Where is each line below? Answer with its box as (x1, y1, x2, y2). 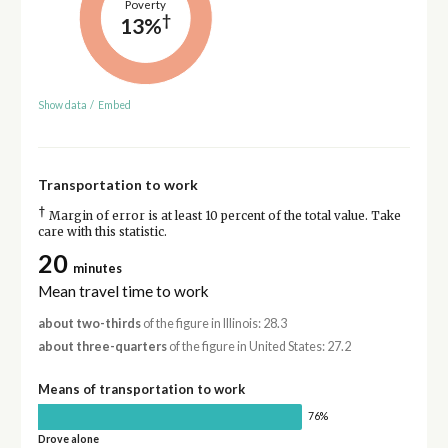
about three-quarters (37, 339, 167, 355)
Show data (37, 98, 87, 111)
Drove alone (37, 432, 99, 445)
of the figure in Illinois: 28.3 (140, 315, 287, 331)
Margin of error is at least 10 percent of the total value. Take (45, 208, 401, 223)
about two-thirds (37, 315, 141, 331)
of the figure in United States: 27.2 (166, 339, 351, 355)
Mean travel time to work (37, 281, 209, 300)
